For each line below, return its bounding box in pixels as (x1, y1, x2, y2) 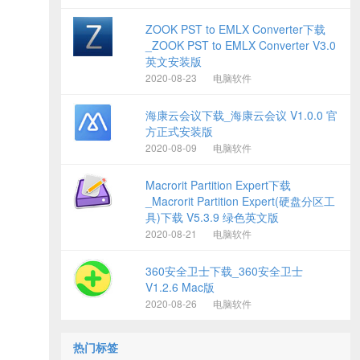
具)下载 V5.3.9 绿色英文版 (145, 209, 279, 225)
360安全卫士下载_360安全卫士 (145, 263, 303, 279)
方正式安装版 (145, 123, 213, 139)
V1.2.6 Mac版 (145, 279, 215, 295)
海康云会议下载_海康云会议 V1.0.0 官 (145, 107, 337, 123)
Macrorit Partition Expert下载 (145, 177, 291, 193)
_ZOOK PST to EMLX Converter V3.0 (145, 37, 336, 53)
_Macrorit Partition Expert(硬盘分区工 (145, 193, 335, 209)
